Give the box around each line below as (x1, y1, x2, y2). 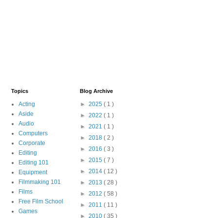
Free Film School (18, 198, 63, 205)
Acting (18, 100, 35, 108)
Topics (11, 88, 28, 94)
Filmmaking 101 (18, 178, 61, 185)
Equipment (18, 168, 47, 176)
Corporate (18, 139, 45, 146)
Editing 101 (18, 159, 49, 166)
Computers (18, 129, 48, 137)
